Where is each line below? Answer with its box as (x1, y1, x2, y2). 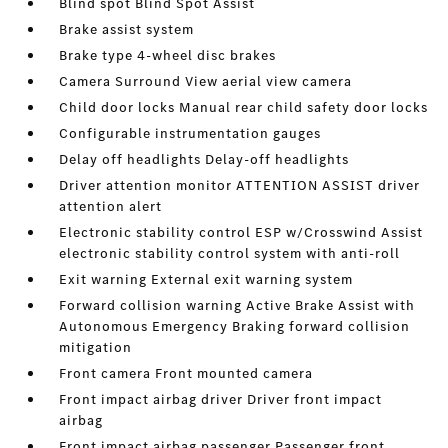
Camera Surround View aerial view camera (59, 72, 353, 91)
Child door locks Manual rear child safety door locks (59, 98, 429, 117)
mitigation (59, 338, 133, 357)
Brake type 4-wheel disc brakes (59, 46, 277, 65)
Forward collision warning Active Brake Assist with (59, 296, 416, 315)
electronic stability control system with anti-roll (59, 244, 401, 263)
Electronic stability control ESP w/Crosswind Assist (59, 223, 424, 242)
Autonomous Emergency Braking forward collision (59, 317, 411, 336)
